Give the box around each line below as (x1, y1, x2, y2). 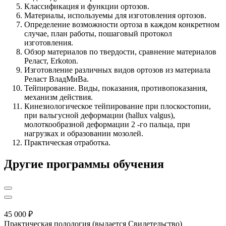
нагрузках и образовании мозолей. (24, 129, 143, 138)
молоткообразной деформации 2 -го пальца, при (24, 120, 190, 129)
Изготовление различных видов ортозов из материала (24, 66, 210, 75)
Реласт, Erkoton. (24, 56, 78, 66)
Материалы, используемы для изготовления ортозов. (24, 11, 206, 20)
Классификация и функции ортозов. (24, 2, 149, 11)
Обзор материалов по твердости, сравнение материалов (24, 47, 216, 56)
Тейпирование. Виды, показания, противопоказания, (24, 84, 207, 93)
